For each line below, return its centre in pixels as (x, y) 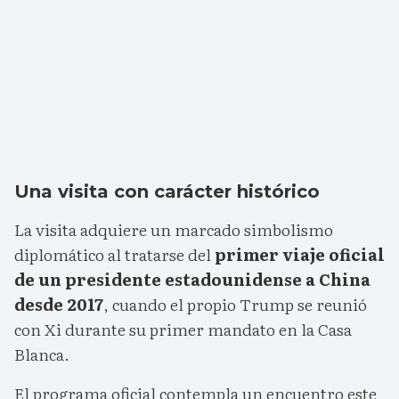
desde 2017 (59, 305)
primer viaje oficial (300, 255)
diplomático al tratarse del (114, 255)
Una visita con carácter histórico (167, 192)
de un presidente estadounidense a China (192, 280)
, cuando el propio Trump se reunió (235, 305)
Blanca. (42, 354)
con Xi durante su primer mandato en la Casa (183, 330)
